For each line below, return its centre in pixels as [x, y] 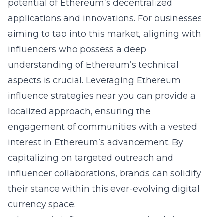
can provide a [165, 96]
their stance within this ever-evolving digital [104, 189]
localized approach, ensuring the [79, 111]
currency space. [42, 204]
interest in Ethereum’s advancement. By [95, 142]
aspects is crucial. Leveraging [72, 80]
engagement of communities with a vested [102, 127]
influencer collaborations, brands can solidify [104, 173]
